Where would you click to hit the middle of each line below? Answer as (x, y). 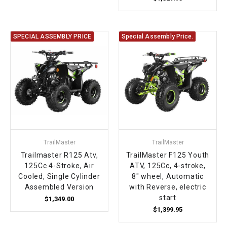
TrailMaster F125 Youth (168, 155)
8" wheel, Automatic (168, 176)
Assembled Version (59, 187)
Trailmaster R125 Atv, (59, 155)
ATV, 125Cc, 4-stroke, (168, 165)
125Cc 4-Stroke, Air (59, 165)
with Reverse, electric (168, 187)
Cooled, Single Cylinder (59, 176)
